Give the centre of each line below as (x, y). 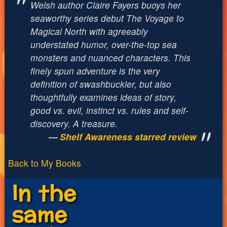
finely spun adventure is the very (95, 70)
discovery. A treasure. (74, 123)
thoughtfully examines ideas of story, (103, 97)
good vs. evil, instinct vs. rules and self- (109, 110)
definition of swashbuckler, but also (101, 84)
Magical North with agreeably (89, 31)
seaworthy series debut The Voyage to (107, 18)
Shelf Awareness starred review (128, 136)
